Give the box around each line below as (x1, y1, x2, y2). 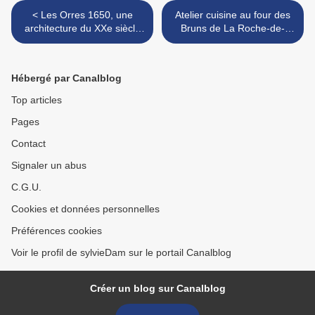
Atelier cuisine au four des (175, 9, 290, 21)
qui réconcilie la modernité (24, 36, 141, 48)
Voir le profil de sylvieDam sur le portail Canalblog (11, 247, 231, 259)
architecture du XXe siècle (24, 22, 141, 34)
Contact (11, 138, 46, 150)
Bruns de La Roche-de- (181, 22, 285, 34)
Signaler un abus (11, 160, 86, 172)
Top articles (11, 94, 62, 106)
